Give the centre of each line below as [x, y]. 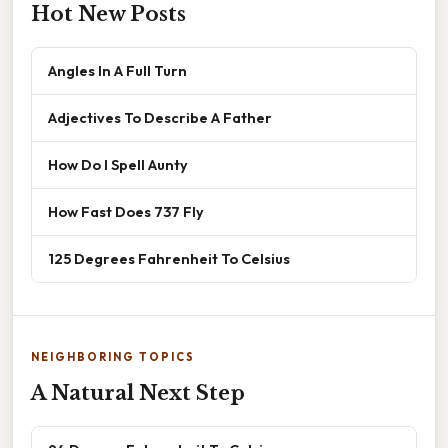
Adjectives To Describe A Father [160, 118]
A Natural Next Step [138, 393]
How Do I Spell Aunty [118, 165]
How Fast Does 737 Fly [126, 212]
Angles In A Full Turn [117, 71]
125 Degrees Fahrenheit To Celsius [169, 259]
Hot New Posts [108, 14]
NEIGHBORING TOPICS [113, 357]
